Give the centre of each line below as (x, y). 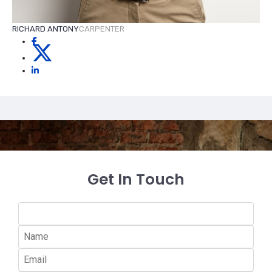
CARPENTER (102, 29)
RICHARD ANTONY (46, 29)
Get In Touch (136, 180)
